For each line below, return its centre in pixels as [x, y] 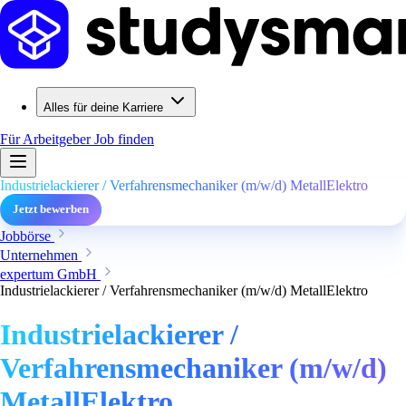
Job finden [124, 139]
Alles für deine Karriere [103, 107]
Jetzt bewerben [51, 209]
